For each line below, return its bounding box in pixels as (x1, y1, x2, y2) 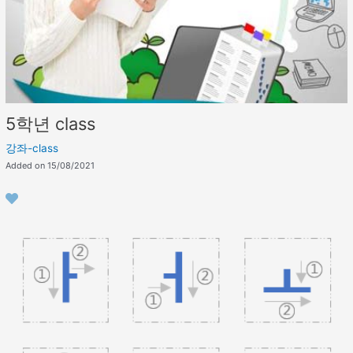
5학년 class (6, 113, 96, 135)
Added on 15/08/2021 (6, 160, 95, 172)
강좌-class (6, 142, 59, 155)
